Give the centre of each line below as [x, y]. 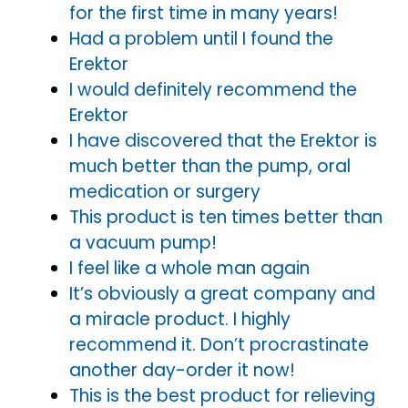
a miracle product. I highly [180, 319]
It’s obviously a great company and [222, 293]
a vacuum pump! [143, 242]
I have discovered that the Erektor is [223, 140]
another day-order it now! [182, 370]
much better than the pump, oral [210, 166]
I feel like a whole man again [189, 268]
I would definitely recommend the [213, 89]
